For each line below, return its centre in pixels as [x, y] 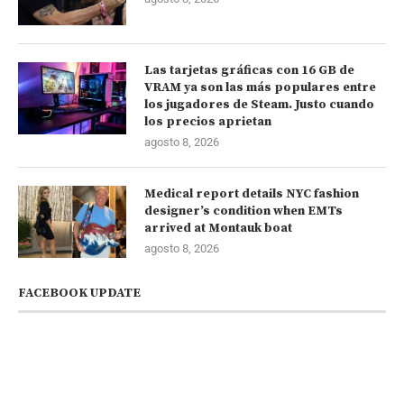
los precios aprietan [208, 121]
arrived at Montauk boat [218, 228]
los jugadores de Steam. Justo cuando [259, 104]
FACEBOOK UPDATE [79, 293]
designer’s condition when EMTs [243, 211]
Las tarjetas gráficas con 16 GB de [249, 70]
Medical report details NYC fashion [252, 193]
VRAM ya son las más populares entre [260, 87]
